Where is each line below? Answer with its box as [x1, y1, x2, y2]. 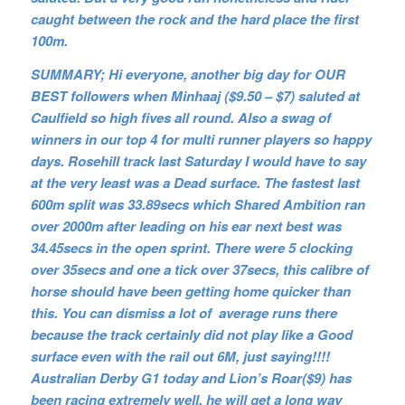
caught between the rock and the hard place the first [30, 8, 359, 29]
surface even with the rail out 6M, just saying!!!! [30, 345, 330, 366]
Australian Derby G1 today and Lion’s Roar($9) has [30, 367, 352, 388]
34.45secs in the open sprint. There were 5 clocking [30, 237, 353, 258]
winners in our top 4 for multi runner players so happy [30, 128, 372, 149]
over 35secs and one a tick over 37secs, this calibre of [30, 259, 369, 279]
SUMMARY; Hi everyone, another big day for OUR [30, 63, 345, 84]
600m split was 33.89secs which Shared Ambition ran [30, 193, 365, 214]
